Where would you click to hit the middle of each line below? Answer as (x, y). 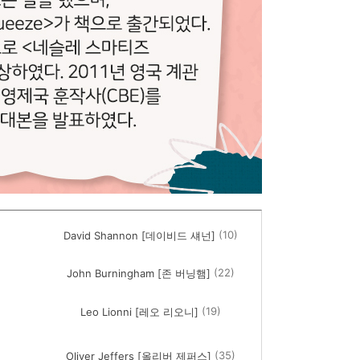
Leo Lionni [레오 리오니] (140, 312)
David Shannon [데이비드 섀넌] (140, 236)
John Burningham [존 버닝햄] (139, 274)
